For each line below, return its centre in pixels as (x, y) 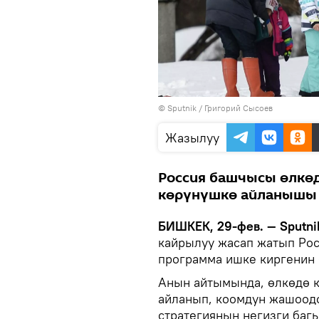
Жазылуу (192, 138)
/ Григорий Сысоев (235, 108)
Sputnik (182, 108)
